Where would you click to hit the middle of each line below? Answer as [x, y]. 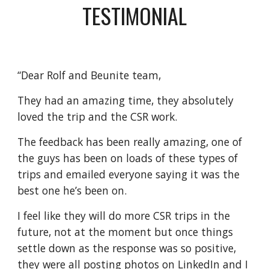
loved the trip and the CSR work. [98, 116]
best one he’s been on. [72, 190]
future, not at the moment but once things [125, 232]
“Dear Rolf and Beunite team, [89, 75]
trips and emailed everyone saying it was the [129, 174]
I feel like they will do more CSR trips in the [124, 216]
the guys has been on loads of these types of [128, 158]
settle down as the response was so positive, [127, 248]
